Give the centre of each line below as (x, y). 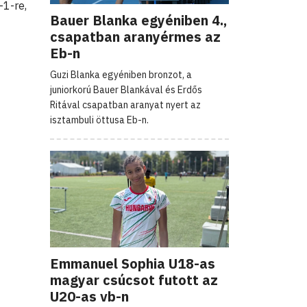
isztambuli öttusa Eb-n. (99, 120)
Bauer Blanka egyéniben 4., (138, 20)
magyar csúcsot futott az (134, 280)
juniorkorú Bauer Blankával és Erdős (126, 89)
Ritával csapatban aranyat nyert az (125, 105)
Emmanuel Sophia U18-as (133, 263)
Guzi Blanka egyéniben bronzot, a (121, 74)
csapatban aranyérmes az (135, 36)
